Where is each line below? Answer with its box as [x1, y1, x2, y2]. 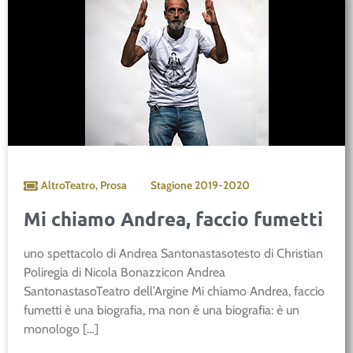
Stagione [150, 178, 195, 193]
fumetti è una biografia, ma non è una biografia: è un [24, 303, 299, 318]
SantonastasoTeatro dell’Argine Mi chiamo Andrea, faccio [24, 284, 325, 299]
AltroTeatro [41, 178, 95, 193]
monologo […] [24, 321, 98, 337]
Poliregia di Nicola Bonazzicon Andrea [24, 265, 225, 281]
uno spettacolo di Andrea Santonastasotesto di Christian [24, 246, 323, 262]
